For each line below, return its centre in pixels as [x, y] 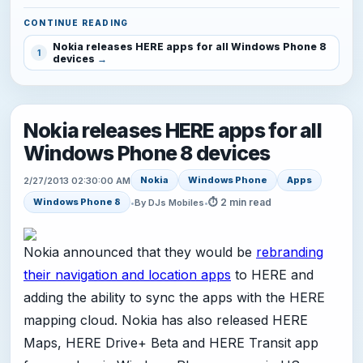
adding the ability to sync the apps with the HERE [174, 298]
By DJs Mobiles [169, 202]
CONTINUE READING [76, 23]
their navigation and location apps [127, 275]
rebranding [290, 252]
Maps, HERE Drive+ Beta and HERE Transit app [171, 343]
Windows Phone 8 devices [147, 154]
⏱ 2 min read [240, 202]
